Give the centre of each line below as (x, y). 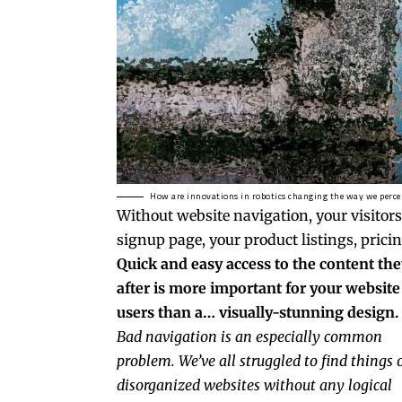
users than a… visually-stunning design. (258, 313)
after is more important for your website (258, 288)
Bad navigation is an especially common (249, 337)
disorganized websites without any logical (254, 385)
